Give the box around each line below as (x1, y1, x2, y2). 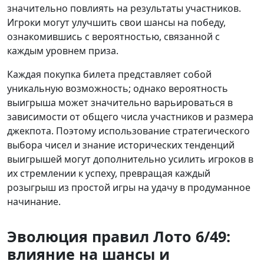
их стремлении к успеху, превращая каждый (7, 167, 210, 180)
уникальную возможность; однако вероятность (7, 82, 228, 95)
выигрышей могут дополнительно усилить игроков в (7, 153, 253, 166)
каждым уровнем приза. (7, 44, 118, 58)
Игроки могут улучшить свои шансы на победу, (7, 16, 226, 29)
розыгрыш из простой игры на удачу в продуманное (7, 181, 250, 194)
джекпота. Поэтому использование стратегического (7, 124, 250, 138)
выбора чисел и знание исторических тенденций (7, 138, 235, 152)
